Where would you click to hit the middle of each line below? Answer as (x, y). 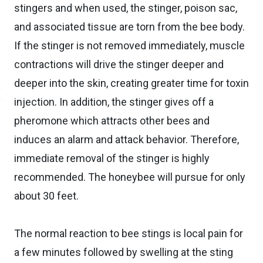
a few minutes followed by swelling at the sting (124, 252)
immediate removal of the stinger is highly (112, 158)
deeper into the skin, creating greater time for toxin (131, 83)
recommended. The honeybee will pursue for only (130, 177)
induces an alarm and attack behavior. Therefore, (127, 139)
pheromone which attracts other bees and (112, 120)
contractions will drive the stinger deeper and (119, 64)
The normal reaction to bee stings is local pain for (129, 233)
